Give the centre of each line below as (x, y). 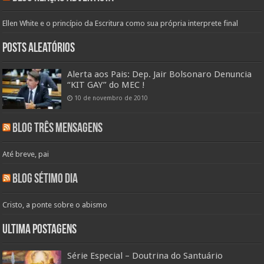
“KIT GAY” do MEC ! (106, 85)
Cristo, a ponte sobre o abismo (55, 204)
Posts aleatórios (39, 48)
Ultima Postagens (40, 230)
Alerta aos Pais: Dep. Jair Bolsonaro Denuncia (160, 74)
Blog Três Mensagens (58, 128)
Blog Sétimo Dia (45, 179)
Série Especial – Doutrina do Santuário (145, 255)
